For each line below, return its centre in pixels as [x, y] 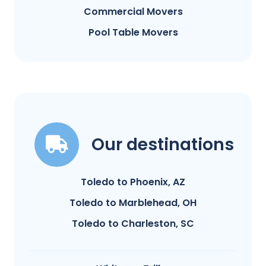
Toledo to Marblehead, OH [133, 202]
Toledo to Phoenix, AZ [133, 182]
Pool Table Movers [133, 32]
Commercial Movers [133, 11]
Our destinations [163, 144]
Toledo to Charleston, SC [133, 223]
